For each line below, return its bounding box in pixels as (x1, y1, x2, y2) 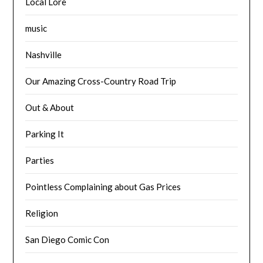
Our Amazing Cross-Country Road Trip (25, 75, 177, 86)
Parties (25, 154, 55, 166)
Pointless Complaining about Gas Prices (25, 181, 181, 192)
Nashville (25, 49, 62, 60)
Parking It (25, 128, 65, 139)
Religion (25, 207, 59, 218)
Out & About (25, 102, 75, 113)
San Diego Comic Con (25, 234, 110, 245)
